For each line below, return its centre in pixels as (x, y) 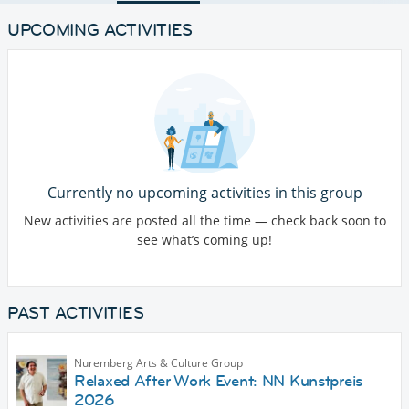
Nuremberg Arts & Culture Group (158, 363)
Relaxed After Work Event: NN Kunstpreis (219, 381)
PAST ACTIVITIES (76, 313)
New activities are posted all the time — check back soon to (204, 221)
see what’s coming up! (204, 240)
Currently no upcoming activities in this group (204, 193)
